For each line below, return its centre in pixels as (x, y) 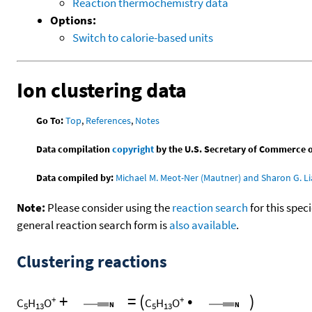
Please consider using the (109, 208)
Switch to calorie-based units (143, 37)
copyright (133, 149)
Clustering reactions (92, 262)
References (109, 121)
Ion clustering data (102, 89)
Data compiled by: (75, 178)
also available (203, 225)
